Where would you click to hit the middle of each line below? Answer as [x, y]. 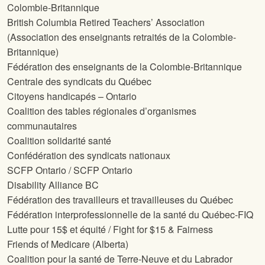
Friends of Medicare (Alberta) [68, 244]
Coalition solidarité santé [59, 141]
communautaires [42, 126]
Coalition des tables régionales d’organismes [102, 111]
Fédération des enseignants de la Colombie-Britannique [125, 67]
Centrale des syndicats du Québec [79, 82]
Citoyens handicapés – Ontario [72, 96]
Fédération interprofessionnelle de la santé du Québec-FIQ [130, 215]
